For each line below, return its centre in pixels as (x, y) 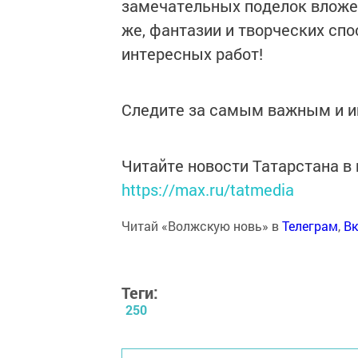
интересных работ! (192, 54)
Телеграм (310, 226)
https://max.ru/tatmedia (208, 189)
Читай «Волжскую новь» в (202, 226)
